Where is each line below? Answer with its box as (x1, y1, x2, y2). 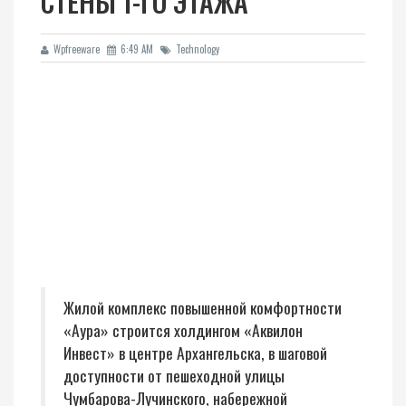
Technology (176, 42, 219, 56)
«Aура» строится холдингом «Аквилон (63, 318, 303, 342)
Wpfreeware (53, 42, 100, 56)
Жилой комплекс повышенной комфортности (63, 295, 342, 319)
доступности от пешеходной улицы (63, 363, 285, 387)
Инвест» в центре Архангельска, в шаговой (63, 341, 327, 364)
